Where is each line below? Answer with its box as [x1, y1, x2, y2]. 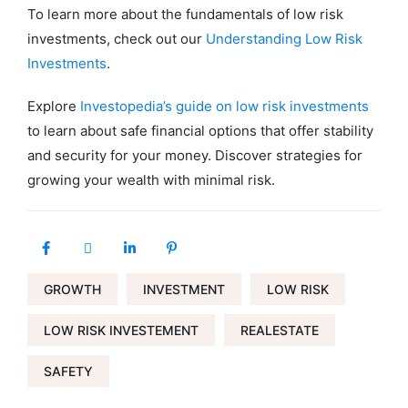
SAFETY [44, 363, 93, 380]
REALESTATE [240, 322, 319, 339]
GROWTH [44, 281, 101, 298]
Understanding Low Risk [206, 30, 362, 48]
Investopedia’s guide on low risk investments [76, 97, 369, 116]
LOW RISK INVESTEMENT [44, 322, 199, 339]
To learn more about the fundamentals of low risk [27, 5, 343, 24]
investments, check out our [27, 30, 206, 48]
